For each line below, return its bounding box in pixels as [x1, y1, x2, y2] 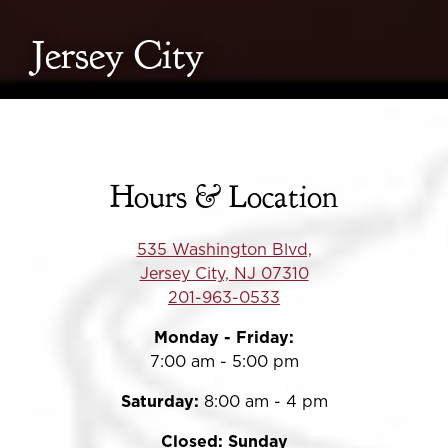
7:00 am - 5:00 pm [149, 354, 299, 371]
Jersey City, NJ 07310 [139, 266, 309, 283]
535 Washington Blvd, [136, 242, 312, 259]
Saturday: [120, 394, 204, 411]
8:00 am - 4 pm [203, 394, 328, 411]
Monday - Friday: [154, 330, 294, 347]
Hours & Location [110, 176, 338, 218]
